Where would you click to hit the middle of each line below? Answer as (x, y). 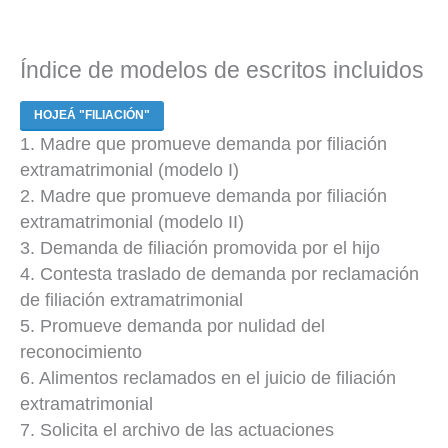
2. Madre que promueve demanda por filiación (203, 195)
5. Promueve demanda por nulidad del (172, 325)
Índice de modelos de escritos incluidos (222, 71)
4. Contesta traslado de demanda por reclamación (219, 273)
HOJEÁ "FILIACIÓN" (92, 114)
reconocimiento (81, 351)
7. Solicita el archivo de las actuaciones (177, 429)
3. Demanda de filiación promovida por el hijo (200, 247)
